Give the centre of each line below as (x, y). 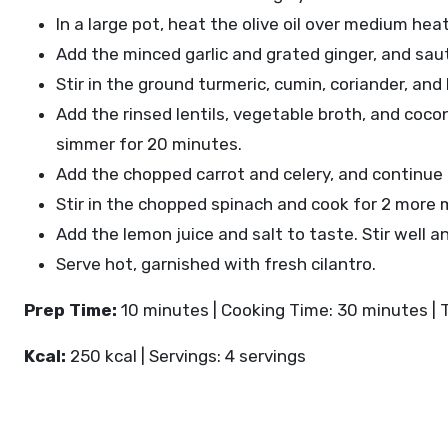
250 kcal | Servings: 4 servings (186, 356)
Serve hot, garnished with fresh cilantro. (216, 264)
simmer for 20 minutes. (149, 144)
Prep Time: (70, 310)
